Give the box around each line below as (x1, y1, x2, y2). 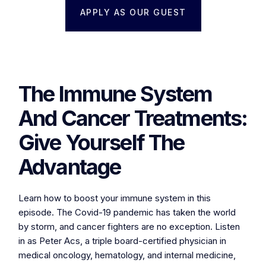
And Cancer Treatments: (18, 105, 248, 131)
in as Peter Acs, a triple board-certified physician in (18, 235, 226, 246)
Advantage (18, 154, 121, 180)
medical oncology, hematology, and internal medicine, (18, 249, 236, 261)
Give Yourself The (18, 129, 185, 156)
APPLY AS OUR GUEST (80, 7, 186, 17)
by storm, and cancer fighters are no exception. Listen (18, 221, 240, 232)
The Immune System (18, 81, 213, 107)
